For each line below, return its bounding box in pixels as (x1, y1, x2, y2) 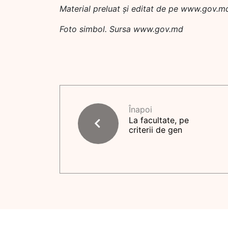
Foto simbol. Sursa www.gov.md (60, 24, 183, 34)
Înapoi (129, 104, 152, 115)
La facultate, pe (129, 115, 189, 125)
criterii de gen (129, 125, 182, 135)
